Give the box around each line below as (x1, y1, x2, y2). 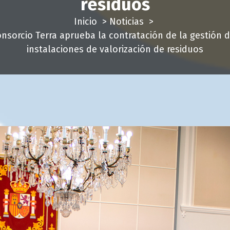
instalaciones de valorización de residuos (27, 44, 203, 55)
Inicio (74, 16, 97, 28)
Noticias (109, 16, 144, 28)
